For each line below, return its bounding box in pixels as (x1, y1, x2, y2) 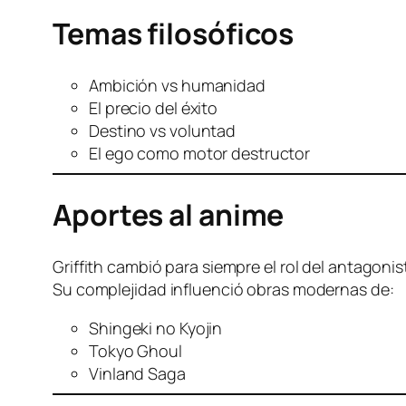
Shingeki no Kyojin (89, 316, 223, 339)
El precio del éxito (89, 96, 218, 119)
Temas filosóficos (53, 14, 295, 54)
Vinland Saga (89, 362, 186, 384)
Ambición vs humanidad (89, 73, 266, 96)
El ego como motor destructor (89, 141, 311, 164)
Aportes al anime (53, 195, 285, 236)
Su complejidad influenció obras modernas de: (53, 277, 394, 300)
